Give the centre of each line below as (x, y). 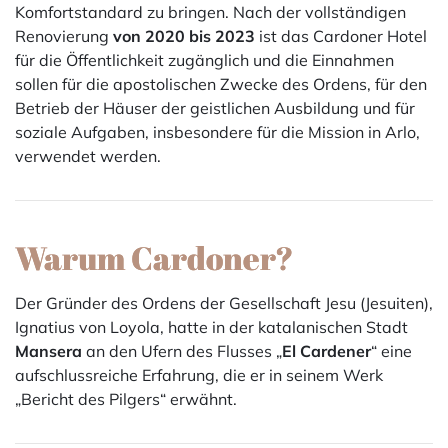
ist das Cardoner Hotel (341, 36)
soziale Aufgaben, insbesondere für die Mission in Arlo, (217, 132)
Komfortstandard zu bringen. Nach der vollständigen (210, 12)
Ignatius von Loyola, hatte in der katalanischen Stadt (211, 327)
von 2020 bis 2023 (184, 36)
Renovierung (64, 36)
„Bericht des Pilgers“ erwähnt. (126, 399)
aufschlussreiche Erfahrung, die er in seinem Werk (199, 375)
